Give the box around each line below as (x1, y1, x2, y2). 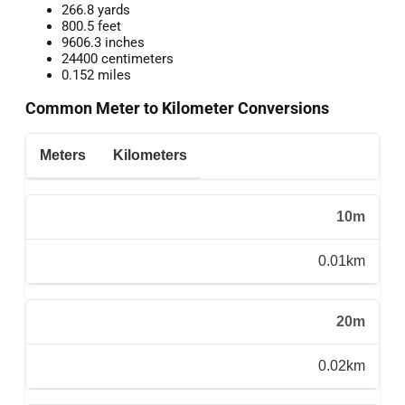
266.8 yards (61, 2, 130, 19)
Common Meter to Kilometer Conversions (25, 99, 329, 118)
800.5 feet (61, 18, 121, 35)
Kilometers (113, 147, 187, 164)
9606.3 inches (61, 34, 145, 52)
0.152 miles (61, 67, 131, 84)
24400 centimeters (61, 51, 174, 68)
